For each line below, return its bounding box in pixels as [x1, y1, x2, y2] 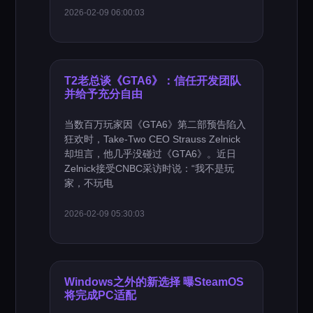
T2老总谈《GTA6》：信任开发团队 [64, 74, 242, 87]
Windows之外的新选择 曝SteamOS [64, 275, 245, 288]
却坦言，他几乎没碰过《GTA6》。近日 [64, 148, 237, 159]
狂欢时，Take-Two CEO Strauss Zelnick [64, 133, 241, 145]
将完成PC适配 [64, 289, 137, 301]
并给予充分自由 [64, 87, 143, 100]
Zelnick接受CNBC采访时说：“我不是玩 [64, 163, 235, 174]
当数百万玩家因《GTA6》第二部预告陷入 [64, 119, 247, 130]
